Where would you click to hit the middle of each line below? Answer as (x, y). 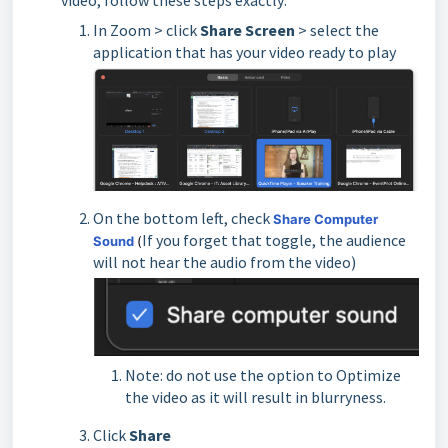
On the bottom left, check (183, 217)
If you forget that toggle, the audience (274, 239)
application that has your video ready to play (244, 52)
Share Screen (249, 30)
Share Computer (325, 218)
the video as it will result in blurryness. (255, 397)
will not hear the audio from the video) (224, 261)
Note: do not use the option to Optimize (263, 375)
